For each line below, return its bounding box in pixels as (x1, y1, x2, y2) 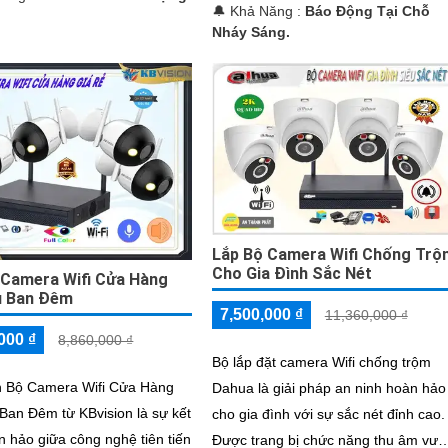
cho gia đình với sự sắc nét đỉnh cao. (211, 406, 445, 423)
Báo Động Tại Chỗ (304, 2, 430, 19)
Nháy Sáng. (211, 23, 290, 40)
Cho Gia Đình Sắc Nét (211, 264, 372, 284)
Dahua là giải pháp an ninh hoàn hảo (211, 380, 446, 397)
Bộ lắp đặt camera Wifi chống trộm (211, 354, 431, 371)
